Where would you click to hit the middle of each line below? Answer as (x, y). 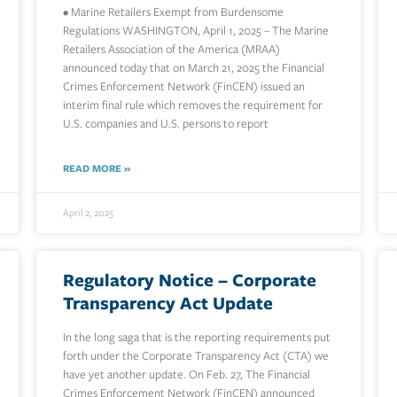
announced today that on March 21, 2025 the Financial (193, 68)
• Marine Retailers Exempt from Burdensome (173, 12)
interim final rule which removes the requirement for (192, 105)
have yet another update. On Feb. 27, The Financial (186, 375)
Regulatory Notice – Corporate (189, 280)
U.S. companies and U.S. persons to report (165, 124)
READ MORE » (96, 169)
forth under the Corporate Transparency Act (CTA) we (195, 356)
